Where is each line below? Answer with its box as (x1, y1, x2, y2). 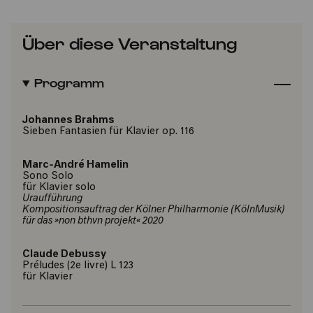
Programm (34, 75, 104, 89)
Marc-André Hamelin (22, 160, 129, 170)
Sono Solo (22, 171, 73, 182)
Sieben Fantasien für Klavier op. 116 (22, 126, 194, 137)
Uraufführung (22, 194, 82, 204)
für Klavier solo (22, 182, 96, 193)
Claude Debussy (22, 249, 106, 260)
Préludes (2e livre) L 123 (22, 261, 133, 271)
